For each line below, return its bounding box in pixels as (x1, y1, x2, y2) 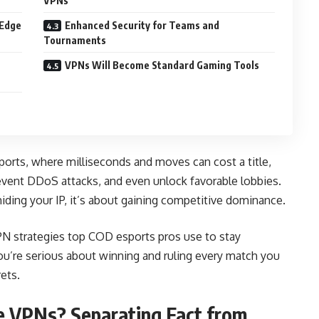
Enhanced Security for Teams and (65, 19, 220, 31)
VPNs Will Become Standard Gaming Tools (65, 59, 260, 71)
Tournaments (43, 34, 107, 46)
